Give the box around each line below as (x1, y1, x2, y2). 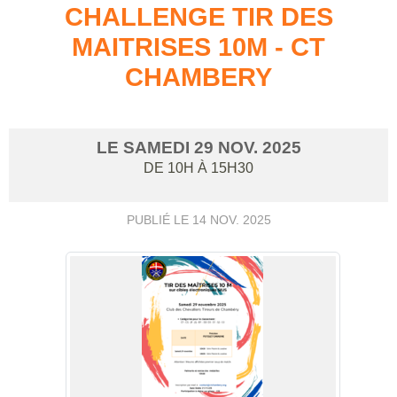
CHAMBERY (125, 62, 272, 91)
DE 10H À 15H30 (144, 160, 253, 175)
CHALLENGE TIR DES (64, 2, 333, 31)
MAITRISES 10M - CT (72, 32, 325, 61)
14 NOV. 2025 (191, 212, 271, 227)
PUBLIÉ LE (126, 212, 192, 227)
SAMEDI (122, 137, 194, 157)
